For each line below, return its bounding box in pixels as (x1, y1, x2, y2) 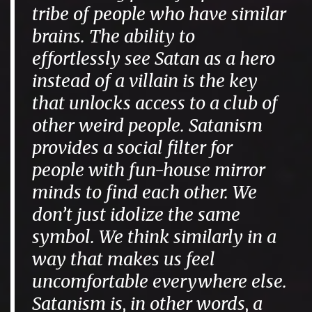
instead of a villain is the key (32, 70, 258, 93)
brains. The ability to (32, 25, 196, 48)
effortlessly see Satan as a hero (32, 47, 276, 70)
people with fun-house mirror (32, 159, 266, 182)
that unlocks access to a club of (32, 92, 279, 115)
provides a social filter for (32, 136, 233, 159)
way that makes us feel (32, 248, 216, 271)
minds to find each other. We (32, 181, 258, 204)
